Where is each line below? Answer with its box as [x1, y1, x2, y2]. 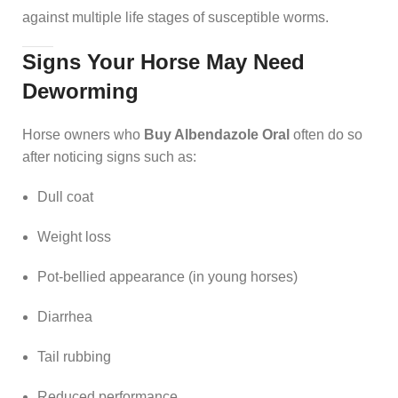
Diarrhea [37, 308, 92, 324]
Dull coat [37, 188, 93, 204]
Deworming [22, 78, 139, 103]
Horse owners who [22, 126, 144, 142]
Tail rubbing [37, 348, 111, 364]
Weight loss [37, 228, 111, 244]
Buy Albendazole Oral [144, 126, 290, 142]
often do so [290, 126, 362, 142]
